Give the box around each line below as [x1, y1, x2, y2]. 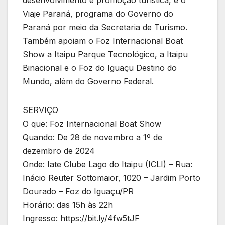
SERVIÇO [23, 104, 58, 115]
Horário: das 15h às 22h [23, 199, 113, 210]
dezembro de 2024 [23, 145, 95, 156]
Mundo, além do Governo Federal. [23, 76, 154, 86]
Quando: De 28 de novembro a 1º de [23, 132, 162, 142]
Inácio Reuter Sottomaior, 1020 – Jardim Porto [23, 172, 200, 183]
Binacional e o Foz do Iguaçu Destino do [23, 62, 177, 73]
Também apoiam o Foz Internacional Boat [23, 35, 183, 46]
